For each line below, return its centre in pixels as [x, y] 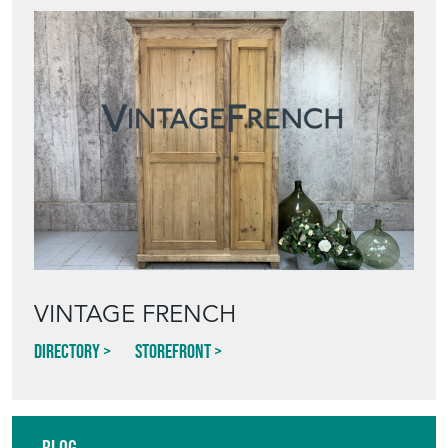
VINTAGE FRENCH [135, 314]
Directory [67, 351]
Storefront [173, 351]
